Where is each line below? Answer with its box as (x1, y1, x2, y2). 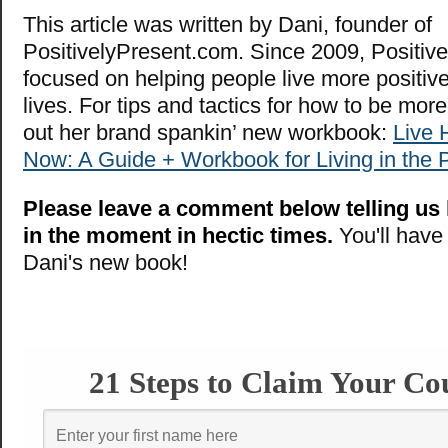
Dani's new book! (23, 249, 188, 275)
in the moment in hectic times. (23, 222, 333, 248)
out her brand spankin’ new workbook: (23, 119, 393, 145)
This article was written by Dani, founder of (23, 11, 432, 37)
